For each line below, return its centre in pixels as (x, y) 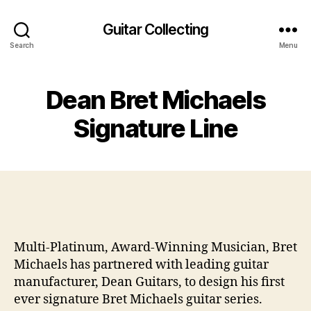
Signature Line (155, 128)
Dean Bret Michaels (155, 100)
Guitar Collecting (155, 29)
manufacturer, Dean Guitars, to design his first (149, 282)
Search (22, 45)
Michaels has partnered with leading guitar (141, 264)
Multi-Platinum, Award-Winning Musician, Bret (155, 247)
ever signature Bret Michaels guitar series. (138, 299)
